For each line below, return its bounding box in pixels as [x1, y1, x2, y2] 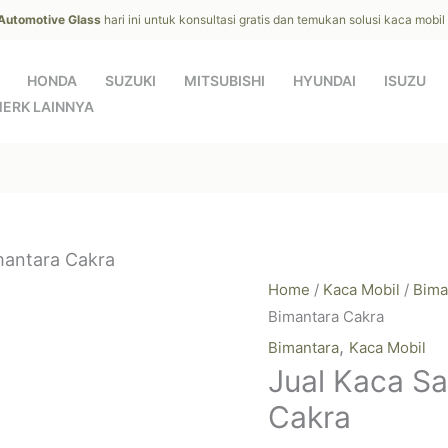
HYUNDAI [293, 72, 356, 89]
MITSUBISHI [184, 72, 265, 89]
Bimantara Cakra [268, 307, 384, 326]
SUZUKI [105, 72, 156, 89]
